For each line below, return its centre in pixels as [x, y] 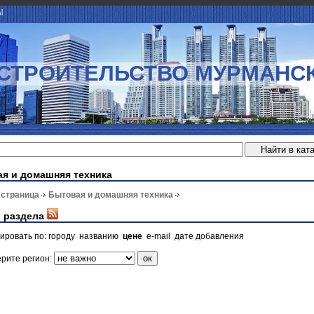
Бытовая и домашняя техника [111, 195]
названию [99, 236]
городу [62, 236]
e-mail [158, 236]
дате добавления [209, 236]
